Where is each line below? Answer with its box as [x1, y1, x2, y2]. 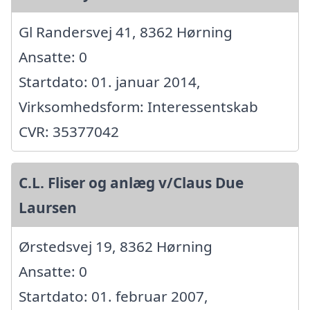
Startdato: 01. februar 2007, [19, 286, 208, 306]
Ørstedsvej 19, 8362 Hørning [19, 236, 212, 256]
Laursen [19, 197, 77, 217]
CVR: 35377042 [19, 121, 119, 141]
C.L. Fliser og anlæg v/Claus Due [19, 172, 244, 192]
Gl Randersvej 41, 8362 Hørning [19, 21, 232, 42]
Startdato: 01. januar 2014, [19, 71, 201, 91]
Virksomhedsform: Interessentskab [19, 96, 258, 116]
